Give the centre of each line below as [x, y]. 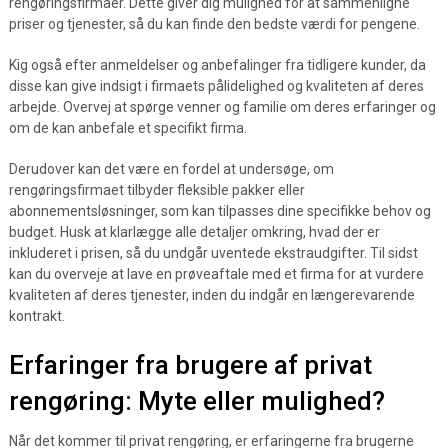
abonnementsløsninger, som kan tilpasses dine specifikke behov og [219, 211]
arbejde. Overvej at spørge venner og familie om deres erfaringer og [222, 107]
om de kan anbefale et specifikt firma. [127, 128]
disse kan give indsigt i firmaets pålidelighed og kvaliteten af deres [216, 86]
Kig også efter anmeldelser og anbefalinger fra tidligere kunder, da [217, 65]
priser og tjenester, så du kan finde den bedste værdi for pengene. [214, 24]
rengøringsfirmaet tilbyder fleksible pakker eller [156, 190]
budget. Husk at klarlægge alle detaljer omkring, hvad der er [194, 232]
